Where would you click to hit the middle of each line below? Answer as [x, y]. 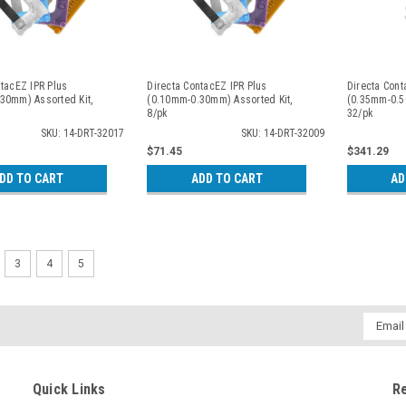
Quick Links [69, 389]
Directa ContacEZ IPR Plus [207, 86]
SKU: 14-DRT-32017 [83, 133]
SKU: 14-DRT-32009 [282, 133]
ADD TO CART [227, 178]
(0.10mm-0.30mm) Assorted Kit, [220, 99]
